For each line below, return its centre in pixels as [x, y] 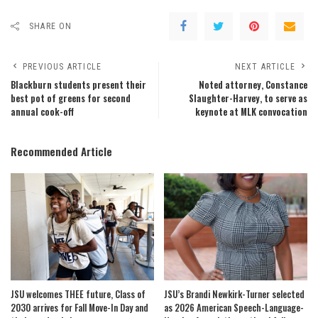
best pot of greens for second [71, 98]
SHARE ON [51, 26]
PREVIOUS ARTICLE [62, 66]
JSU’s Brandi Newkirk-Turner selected [234, 294]
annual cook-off [42, 111]
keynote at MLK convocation [251, 111]
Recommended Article [61, 151]
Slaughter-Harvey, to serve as [248, 98]
